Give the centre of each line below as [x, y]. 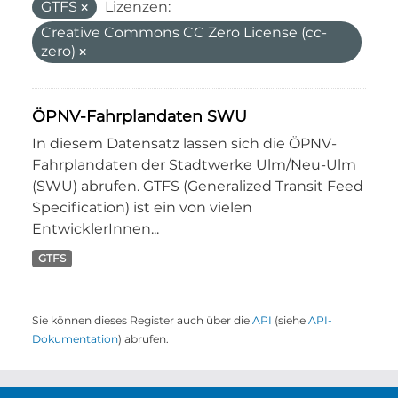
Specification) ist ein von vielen [142, 207]
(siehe [290, 320]
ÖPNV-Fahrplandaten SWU [139, 116]
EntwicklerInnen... [96, 229]
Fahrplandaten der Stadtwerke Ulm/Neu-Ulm [194, 165]
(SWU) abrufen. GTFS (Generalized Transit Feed [198, 186]
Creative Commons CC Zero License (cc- [184, 32]
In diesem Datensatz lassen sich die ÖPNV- [184, 143]
